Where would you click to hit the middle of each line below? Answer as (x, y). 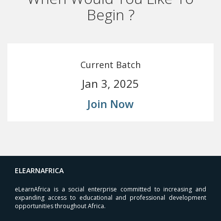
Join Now (110, 104)
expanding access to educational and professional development (110, 198)
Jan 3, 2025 (110, 83)
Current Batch (110, 65)
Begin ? (110, 15)
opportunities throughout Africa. (60, 206)
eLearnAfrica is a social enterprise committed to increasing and (110, 189)
